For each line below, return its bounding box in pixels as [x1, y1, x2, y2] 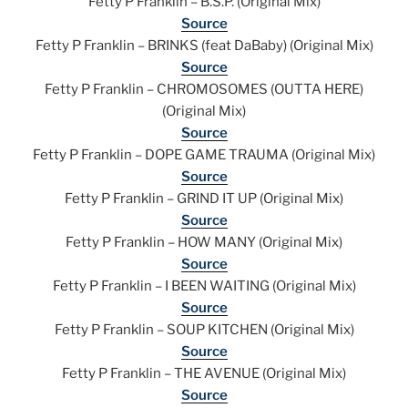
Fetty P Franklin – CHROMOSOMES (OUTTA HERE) [45, 81, 363, 98]
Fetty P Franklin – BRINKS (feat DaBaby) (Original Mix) [35, 37, 373, 55]
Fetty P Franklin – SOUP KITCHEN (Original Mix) [54, 321, 354, 339]
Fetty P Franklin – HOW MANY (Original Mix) [66, 234, 342, 251]
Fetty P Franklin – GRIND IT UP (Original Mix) [65, 190, 343, 208]
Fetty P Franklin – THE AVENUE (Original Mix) [62, 365, 346, 382]
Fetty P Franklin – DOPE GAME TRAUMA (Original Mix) [33, 147, 375, 164]
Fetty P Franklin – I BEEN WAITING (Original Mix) [52, 278, 356, 295]
